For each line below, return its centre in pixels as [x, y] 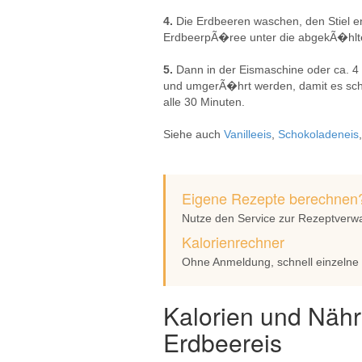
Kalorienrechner [233, 242]
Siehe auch [194, 134]
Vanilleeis [248, 134]
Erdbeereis [223, 342]
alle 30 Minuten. [204, 102]
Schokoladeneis [318, 134]
